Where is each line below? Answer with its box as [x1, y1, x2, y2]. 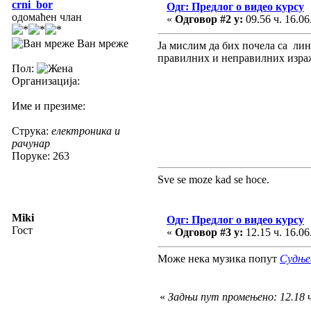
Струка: [12, 124, 51, 137]
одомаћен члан [12, 10, 82, 23]
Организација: [12, 74, 80, 87]
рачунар [12, 137, 50, 149]
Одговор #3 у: [175, 226, 243, 238]
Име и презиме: [12, 99, 85, 112]
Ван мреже [74, 37, 128, 49]
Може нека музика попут [158, 252, 280, 264]
